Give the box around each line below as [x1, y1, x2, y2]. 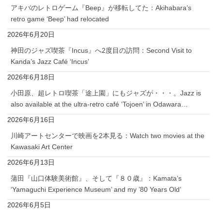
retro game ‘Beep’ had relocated [11, 15, 109, 23]
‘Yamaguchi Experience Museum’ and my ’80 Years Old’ [11, 185, 181, 193]
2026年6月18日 [7, 73, 55, 81]
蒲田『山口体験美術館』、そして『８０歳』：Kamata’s [11, 174, 182, 182]
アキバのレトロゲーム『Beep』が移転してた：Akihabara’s [11, 3, 191, 12]
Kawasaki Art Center [11, 142, 73, 151]
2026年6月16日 [7, 115, 55, 124]
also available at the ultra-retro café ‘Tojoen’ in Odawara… [11, 100, 188, 108]
